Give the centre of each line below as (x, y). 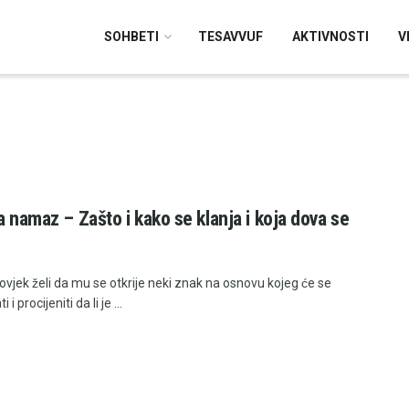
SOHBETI (131, 37)
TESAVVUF (231, 37)
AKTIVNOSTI (330, 37)
